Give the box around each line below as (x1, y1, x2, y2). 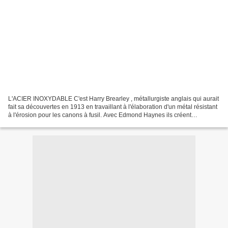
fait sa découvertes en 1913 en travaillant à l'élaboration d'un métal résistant (8, 103, 217, 110)
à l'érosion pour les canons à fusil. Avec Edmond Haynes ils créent (8, 111, 191, 119)
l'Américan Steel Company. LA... (8, 119, 96, 127)
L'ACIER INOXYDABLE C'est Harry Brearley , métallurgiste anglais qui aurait (8, 95, 219, 102)
